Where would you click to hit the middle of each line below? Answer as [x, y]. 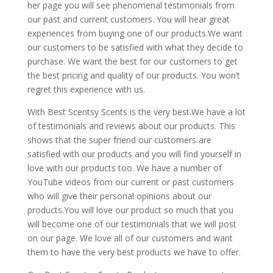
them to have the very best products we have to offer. [134, 252]
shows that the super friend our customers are [119, 140]
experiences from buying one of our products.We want [135, 34]
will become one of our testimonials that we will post [132, 224]
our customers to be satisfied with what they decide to [135, 48]
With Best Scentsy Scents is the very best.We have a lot [136, 112]
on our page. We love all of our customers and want [130, 238]
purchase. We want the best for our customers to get [132, 62]
